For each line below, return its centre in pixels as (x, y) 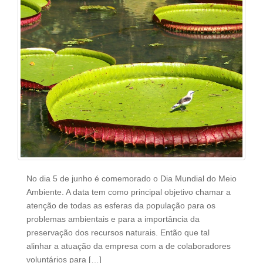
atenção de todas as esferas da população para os (121, 205)
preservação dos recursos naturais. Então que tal (118, 232)
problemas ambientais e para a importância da (113, 219)
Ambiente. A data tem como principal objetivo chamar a (129, 192)
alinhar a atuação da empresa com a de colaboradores (129, 246)
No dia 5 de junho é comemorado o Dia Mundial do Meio (131, 178)
